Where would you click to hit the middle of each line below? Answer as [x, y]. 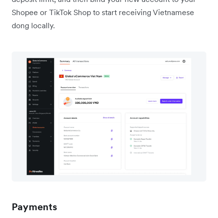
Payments [35, 207]
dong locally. [33, 26]
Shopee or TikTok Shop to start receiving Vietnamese [103, 12]
